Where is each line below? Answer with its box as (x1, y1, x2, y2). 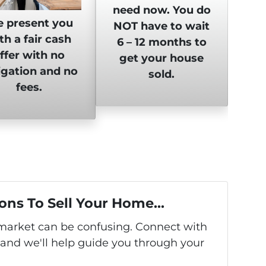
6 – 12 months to (116, 35, 207, 49)
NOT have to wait (113, 19, 210, 33)
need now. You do (112, 3, 211, 17)
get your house (119, 51, 204, 65)
